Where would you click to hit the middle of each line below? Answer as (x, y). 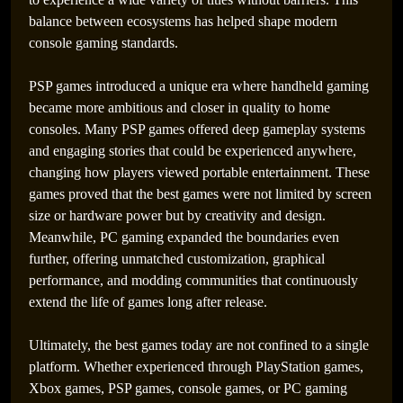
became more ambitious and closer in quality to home (179, 107)
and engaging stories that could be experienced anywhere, (193, 151)
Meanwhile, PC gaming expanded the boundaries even (184, 237)
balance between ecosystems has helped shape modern (183, 21)
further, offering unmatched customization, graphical (177, 259)
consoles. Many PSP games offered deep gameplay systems (197, 129)
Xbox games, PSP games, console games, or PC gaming (188, 388)
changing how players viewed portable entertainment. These (199, 172)
